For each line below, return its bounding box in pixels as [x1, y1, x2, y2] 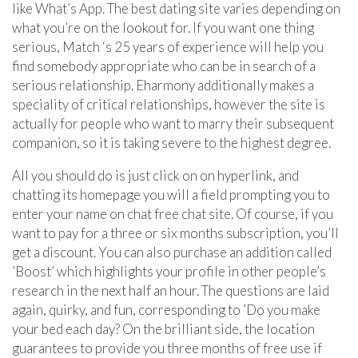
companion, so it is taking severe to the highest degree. [12, 133, 331, 151]
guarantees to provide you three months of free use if [12, 339, 322, 356]
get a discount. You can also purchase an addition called [12, 243, 332, 261]
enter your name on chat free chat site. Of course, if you [12, 205, 333, 222]
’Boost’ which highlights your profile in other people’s [12, 262, 326, 280]
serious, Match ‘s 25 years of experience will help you [12, 38, 324, 55]
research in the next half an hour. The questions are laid [12, 281, 329, 299]
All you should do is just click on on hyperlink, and [12, 166, 299, 184]
